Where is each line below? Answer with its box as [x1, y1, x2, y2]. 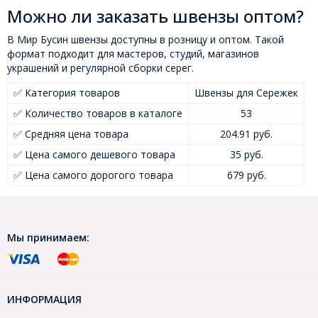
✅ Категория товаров [13, 86, 120, 100]
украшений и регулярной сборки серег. [7, 61, 194, 75]
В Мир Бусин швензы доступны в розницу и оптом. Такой [7, 33, 284, 47]
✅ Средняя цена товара [13, 127, 128, 141]
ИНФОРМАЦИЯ [7, 292, 82, 307]
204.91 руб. [220, 127, 273, 141]
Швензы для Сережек [194, 86, 298, 100]
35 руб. [229, 148, 263, 162]
